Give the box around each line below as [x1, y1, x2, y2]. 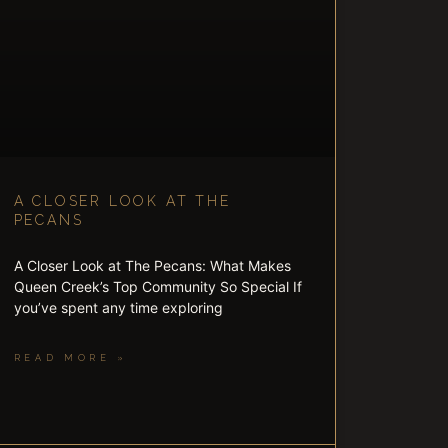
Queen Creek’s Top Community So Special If [13, 278, 302, 296]
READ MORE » [13, 353, 129, 364]
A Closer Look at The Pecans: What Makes [13, 257, 291, 275]
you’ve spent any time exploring [13, 299, 223, 317]
